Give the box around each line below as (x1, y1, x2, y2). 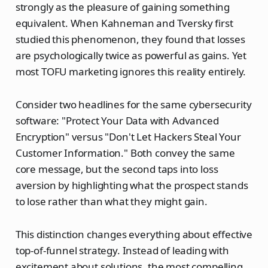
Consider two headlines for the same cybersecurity (15, 98, 252, 112)
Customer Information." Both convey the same (15, 146, 235, 160)
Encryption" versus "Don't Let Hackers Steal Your (15, 130, 241, 144)
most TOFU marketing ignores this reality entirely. (15, 65, 246, 79)
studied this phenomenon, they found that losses (15, 32, 245, 47)
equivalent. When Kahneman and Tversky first (15, 16, 233, 31)
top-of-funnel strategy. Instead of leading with (15, 243, 229, 258)
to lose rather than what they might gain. (15, 194, 208, 209)
